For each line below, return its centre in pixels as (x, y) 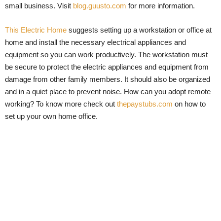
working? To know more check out (61, 104)
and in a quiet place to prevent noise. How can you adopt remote (108, 91)
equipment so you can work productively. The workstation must (106, 54)
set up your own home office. (51, 116)
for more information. (161, 5)
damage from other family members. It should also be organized (108, 79)
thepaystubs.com (145, 104)
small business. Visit (39, 5)
